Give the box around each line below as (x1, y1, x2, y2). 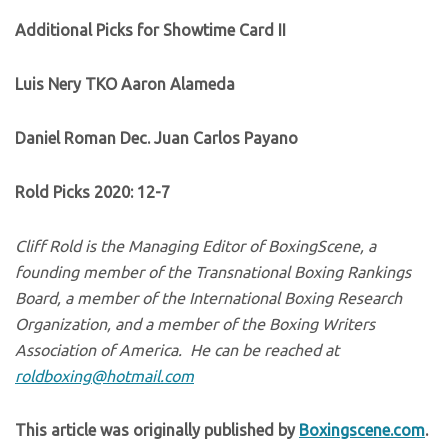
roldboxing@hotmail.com (15, 367, 194, 385)
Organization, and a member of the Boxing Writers (15, 315, 375, 333)
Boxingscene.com (299, 421, 425, 439)
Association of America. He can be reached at (15, 341, 339, 359)
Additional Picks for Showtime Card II (15, 21, 286, 39)
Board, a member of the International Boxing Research (15, 289, 402, 307)
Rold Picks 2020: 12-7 (15, 183, 170, 201)
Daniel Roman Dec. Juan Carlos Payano (15, 129, 302, 147)
